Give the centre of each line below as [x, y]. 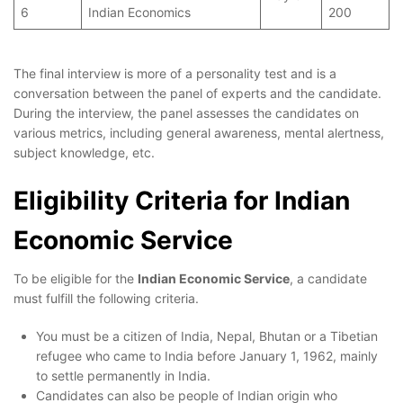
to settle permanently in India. [125, 376]
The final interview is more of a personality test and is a [175, 74]
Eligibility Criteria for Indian [182, 201]
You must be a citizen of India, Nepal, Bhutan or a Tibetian [207, 336]
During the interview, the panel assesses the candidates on [186, 113]
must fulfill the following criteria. [108, 299]
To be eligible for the [76, 279]
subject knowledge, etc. [86, 153]
